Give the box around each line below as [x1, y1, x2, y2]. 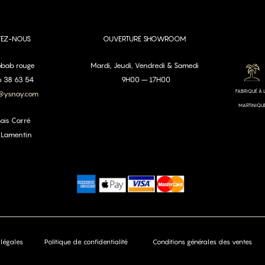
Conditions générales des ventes [152, 238, 252, 247]
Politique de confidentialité [44, 238, 128, 247]
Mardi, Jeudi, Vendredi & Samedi [91, 61, 199, 70]
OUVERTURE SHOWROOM [103, 34, 187, 44]
